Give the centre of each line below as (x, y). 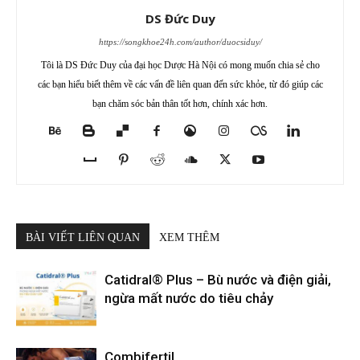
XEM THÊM (189, 237)
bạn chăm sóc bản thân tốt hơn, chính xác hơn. (180, 104)
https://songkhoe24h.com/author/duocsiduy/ (180, 42)
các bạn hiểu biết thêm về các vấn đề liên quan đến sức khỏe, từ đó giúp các (180, 84)
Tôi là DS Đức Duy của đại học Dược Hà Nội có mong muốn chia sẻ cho (180, 65)
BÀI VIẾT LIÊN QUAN (83, 237)
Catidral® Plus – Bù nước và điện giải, (218, 280)
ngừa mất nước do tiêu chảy (189, 298)
